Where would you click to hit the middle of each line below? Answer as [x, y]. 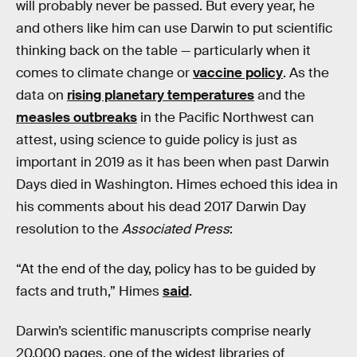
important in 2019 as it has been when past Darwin [173, 163]
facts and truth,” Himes [89, 292]
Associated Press [176, 229]
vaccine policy [238, 73]
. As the [306, 73]
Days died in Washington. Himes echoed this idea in [177, 185]
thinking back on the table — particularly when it [163, 51]
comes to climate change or [104, 73]
